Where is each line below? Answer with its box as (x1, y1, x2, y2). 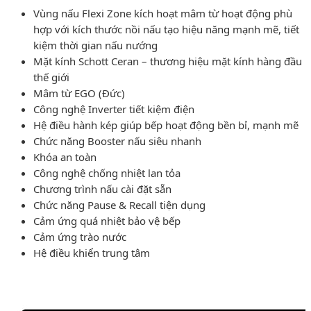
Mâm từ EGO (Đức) (33, 85, 125, 100)
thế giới (33, 69, 69, 84)
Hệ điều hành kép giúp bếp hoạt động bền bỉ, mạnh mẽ (33, 117, 299, 132)
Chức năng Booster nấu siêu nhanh (33, 133, 201, 148)
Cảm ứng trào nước (33, 229, 126, 244)
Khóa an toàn (33, 149, 96, 164)
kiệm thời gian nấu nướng (33, 37, 158, 52)
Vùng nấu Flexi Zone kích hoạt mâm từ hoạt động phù (33, 6, 292, 20)
